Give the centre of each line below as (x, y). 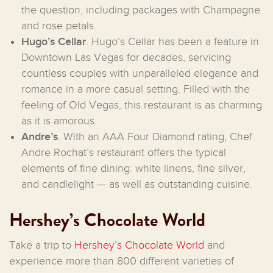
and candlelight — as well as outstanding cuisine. (137, 184)
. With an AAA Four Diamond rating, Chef (155, 136)
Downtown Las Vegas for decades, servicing (126, 57)
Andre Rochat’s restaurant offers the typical (124, 152)
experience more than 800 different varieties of (122, 261)
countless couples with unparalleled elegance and (140, 73)
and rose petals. (59, 25)
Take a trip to (42, 245)
